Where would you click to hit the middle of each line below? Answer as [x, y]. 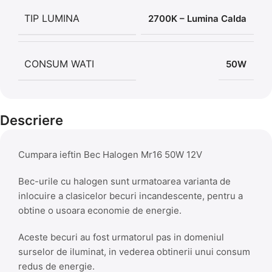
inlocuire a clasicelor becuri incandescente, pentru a [131, 195]
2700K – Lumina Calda [197, 18]
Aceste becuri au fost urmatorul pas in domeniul [121, 237]
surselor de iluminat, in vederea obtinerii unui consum [134, 251]
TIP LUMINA [52, 18]
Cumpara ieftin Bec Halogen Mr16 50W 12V [110, 154]
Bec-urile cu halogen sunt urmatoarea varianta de [124, 181]
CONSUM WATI [59, 63]
